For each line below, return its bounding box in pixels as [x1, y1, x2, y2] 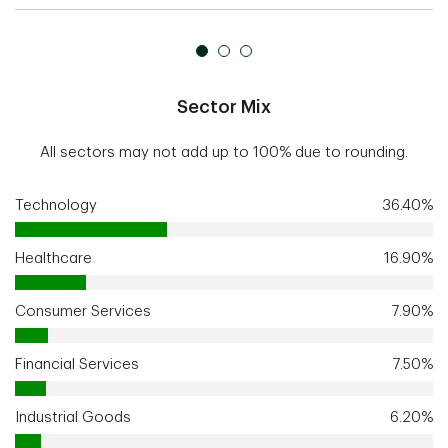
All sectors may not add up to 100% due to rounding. [40, 144, 408, 160]
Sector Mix [177, 97, 271, 116]
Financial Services [15, 356, 139, 372]
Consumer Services [15, 303, 151, 319]
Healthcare [15, 250, 92, 266]
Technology [15, 197, 97, 213]
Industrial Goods [15, 409, 131, 425]
